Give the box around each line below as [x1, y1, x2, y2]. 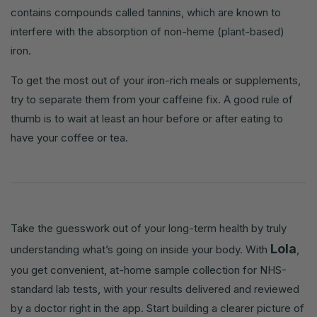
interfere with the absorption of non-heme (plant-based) [11, 25, 284, 39]
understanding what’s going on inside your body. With [11, 243, 270, 257]
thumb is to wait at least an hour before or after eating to [11, 112, 283, 126]
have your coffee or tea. [11, 131, 128, 145]
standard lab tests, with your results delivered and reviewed [11, 282, 299, 296]
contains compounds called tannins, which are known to [11, 6, 281, 20]
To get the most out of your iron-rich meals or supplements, [11, 74, 301, 88]
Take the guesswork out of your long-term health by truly [11, 221, 287, 236]
